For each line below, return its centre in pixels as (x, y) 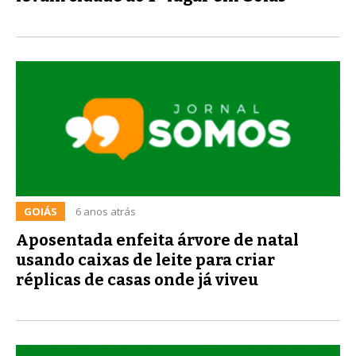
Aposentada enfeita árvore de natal (157, 240)
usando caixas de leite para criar (145, 259)
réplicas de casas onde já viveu (137, 279)
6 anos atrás (106, 211)
